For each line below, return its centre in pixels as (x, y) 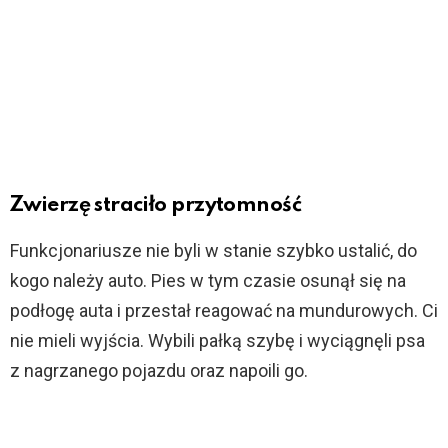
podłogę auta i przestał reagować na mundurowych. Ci (224, 310)
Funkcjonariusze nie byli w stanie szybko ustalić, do (213, 250)
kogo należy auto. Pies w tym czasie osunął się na (208, 280)
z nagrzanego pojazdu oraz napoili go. (159, 370)
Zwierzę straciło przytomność (156, 205)
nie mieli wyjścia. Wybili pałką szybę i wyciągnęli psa (217, 340)
